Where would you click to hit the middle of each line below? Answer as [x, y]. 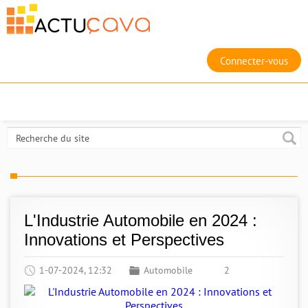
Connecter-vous [254, 61]
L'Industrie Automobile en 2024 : [141, 220]
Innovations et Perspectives [124, 240]
